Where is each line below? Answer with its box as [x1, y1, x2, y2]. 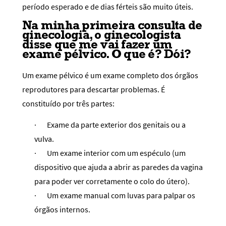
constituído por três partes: [22, 98, 115, 109]
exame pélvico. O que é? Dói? [22, 46, 191, 62]
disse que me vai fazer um [22, 36, 173, 52]
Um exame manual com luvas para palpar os [47, 190, 195, 200]
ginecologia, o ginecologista [22, 27, 181, 43]
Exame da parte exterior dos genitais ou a [47, 119, 186, 130]
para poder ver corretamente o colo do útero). [34, 176, 190, 186]
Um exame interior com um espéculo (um [47, 147, 186, 158]
